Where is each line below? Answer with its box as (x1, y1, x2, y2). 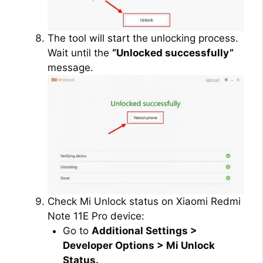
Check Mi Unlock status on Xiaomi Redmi (48, 195, 241, 207)
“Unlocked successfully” (112, 46, 234, 59)
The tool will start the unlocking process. (48, 32, 238, 44)
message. (48, 61, 93, 73)
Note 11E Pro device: (48, 210, 144, 222)
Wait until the (48, 46, 112, 59)
